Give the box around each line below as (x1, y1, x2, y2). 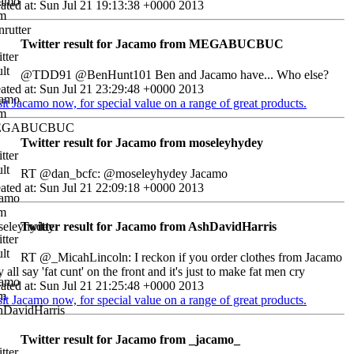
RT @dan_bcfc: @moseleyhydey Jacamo (21, 166, 228, 180)
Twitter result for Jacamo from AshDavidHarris (21, 220, 277, 234)
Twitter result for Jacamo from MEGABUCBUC (21, 37, 284, 51)
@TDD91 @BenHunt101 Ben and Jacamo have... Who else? (21, 68, 329, 82)
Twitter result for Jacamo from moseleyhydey (21, 135, 263, 149)
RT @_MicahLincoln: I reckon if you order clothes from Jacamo (21, 250, 342, 265)
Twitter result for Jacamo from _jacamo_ (21, 332, 240, 346)
